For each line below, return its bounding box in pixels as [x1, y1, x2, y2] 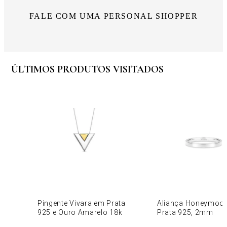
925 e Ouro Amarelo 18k [37, 208, 123, 216]
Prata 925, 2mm [157, 208, 213, 216]
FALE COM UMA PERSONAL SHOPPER [29, 11, 198, 20]
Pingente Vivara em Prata [37, 199, 126, 207]
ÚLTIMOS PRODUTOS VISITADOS [11, 63, 164, 75]
